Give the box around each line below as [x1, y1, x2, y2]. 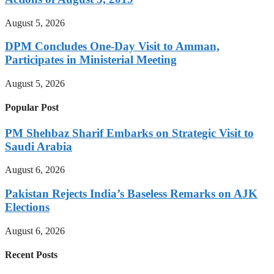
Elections [5, 201, 50, 214]
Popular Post [5, 102, 59, 113]
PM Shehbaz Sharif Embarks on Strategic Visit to [5, 126, 254, 139]
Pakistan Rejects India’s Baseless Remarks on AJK [5, 187, 257, 201]
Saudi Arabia [5, 139, 72, 153]
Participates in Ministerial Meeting [5, 53, 177, 67]
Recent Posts [5, 250, 57, 261]
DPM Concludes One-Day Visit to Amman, [5, 40, 220, 53]
